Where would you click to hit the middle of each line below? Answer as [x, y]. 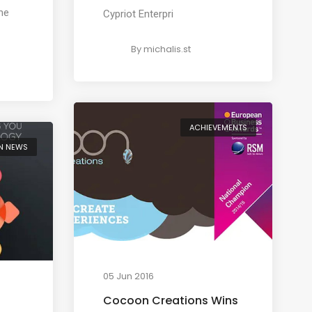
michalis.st [167, 49]
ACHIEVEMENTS [219, 127]
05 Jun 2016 [129, 276]
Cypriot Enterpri [139, 14]
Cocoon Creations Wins [171, 301]
